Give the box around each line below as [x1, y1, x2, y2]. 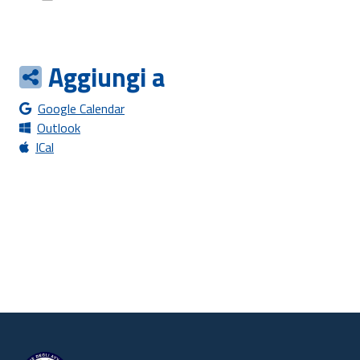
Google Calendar [38, 99, 125, 118]
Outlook [37, 118, 80, 137]
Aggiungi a [48, 58, 166, 96]
